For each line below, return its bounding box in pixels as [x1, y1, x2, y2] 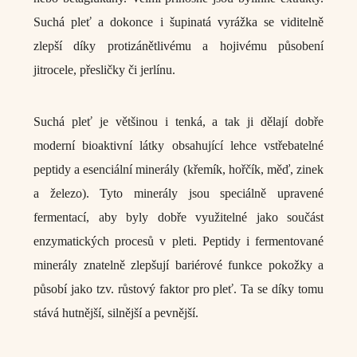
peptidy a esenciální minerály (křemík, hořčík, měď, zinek [33, 163, 324, 176]
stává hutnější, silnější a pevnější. [33, 306, 198, 320]
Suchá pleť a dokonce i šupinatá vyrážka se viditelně [33, 15, 324, 29]
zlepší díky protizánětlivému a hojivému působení [33, 39, 324, 53]
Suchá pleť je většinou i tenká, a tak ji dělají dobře [33, 115, 324, 128]
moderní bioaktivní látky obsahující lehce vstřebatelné [33, 139, 324, 152]
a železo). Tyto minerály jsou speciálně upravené [33, 186, 324, 200]
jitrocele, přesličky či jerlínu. [33, 63, 178, 76]
